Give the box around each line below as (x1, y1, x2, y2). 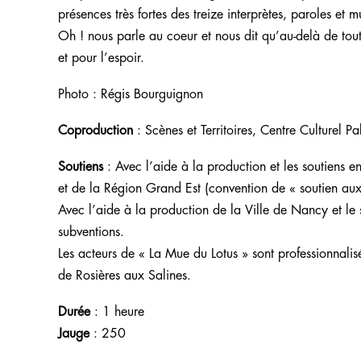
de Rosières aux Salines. (58, 269, 191, 283)
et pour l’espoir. (58, 52, 144, 65)
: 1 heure (90, 305, 144, 319)
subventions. (58, 226, 124, 239)
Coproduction (58, 124, 133, 138)
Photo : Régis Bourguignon (58, 88, 203, 102)
